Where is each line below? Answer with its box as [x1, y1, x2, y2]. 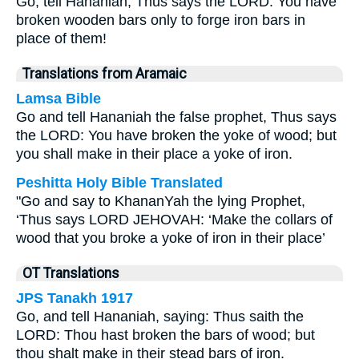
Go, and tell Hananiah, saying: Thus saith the [16, 309, 304, 325]
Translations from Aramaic [22, 66, 187, 82]
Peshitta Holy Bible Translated [16, 175, 223, 191]
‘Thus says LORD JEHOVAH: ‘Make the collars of [16, 212, 333, 228]
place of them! [16, 30, 107, 46]
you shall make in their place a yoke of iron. [16, 146, 292, 162]
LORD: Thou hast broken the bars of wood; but [16, 327, 315, 343]
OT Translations [22, 265, 119, 281]
